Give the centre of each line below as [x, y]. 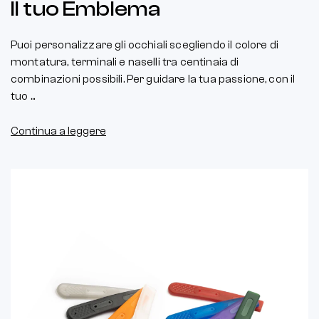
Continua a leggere [58, 131]
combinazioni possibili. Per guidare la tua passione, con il [153, 79]
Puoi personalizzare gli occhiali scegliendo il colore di [145, 45]
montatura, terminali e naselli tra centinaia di [125, 62]
